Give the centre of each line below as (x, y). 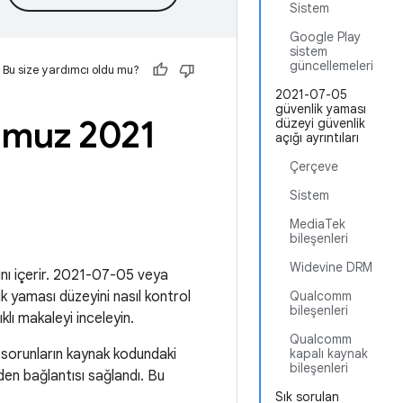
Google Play (325, 37)
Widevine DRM (331, 267)
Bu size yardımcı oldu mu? (71, 70)
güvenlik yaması (321, 109)
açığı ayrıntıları (317, 138)
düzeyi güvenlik (320, 123)
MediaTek (318, 224)
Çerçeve (314, 166)
